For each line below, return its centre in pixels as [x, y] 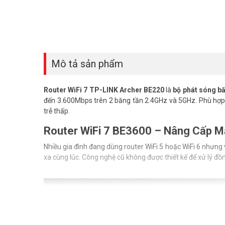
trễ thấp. [57, 111]
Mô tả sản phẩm [87, 64]
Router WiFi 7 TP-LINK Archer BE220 [104, 90]
